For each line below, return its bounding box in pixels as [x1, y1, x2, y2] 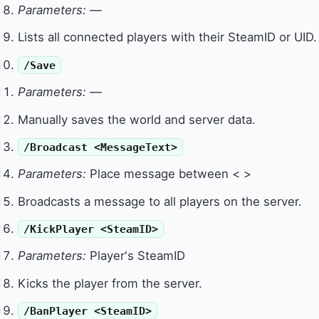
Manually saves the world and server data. [18, 112, 256, 127]
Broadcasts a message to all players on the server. [18, 194, 303, 209]
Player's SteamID [86, 249, 186, 263]
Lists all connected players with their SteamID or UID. [18, 30, 318, 45]
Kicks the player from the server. [18, 276, 203, 291]
